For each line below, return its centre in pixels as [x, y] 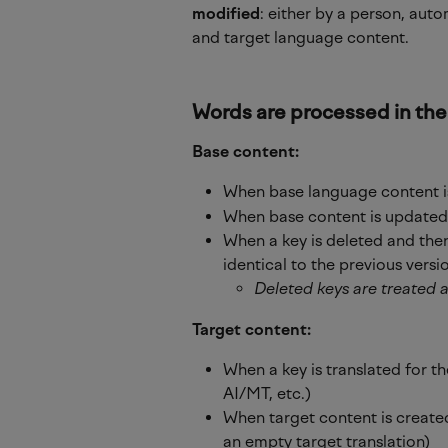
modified [226, 13]
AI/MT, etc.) [267, 393]
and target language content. [300, 37]
